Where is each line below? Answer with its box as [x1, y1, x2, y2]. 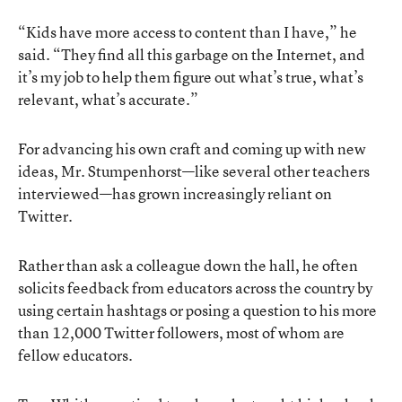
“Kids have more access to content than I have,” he [18, 21, 357, 42]
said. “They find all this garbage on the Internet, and [18, 43, 365, 65]
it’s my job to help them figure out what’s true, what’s [18, 66, 363, 87]
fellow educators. [18, 344, 133, 365]
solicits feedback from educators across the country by [18, 276, 372, 298]
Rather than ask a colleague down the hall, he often [18, 254, 358, 275]
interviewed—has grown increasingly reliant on [18, 182, 332, 204]
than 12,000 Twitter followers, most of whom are [18, 321, 345, 343]
